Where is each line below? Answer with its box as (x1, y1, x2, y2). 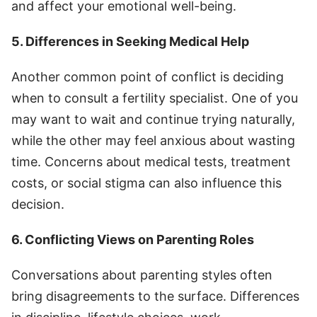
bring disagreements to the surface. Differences (11, 288, 299, 304)
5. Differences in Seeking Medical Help (11, 33, 249, 49)
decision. (11, 196, 64, 212)
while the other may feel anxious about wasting (11, 132, 295, 148)
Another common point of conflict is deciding (11, 69, 284, 84)
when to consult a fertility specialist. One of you (11, 90, 298, 105)
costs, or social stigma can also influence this (11, 175, 282, 190)
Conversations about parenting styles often (11, 267, 272, 282)
